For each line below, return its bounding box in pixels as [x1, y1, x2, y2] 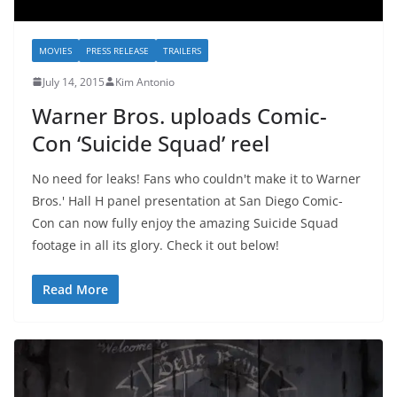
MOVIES [39, 43, 72, 57]
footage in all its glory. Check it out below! [32, 236, 286, 253]
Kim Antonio [115, 74, 175, 90]
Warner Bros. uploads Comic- [32, 100, 327, 130]
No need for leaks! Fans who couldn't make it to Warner [32, 169, 361, 187]
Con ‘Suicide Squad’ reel [32, 128, 269, 158]
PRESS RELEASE [86, 43, 149, 57]
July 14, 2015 [43, 74, 105, 90]
